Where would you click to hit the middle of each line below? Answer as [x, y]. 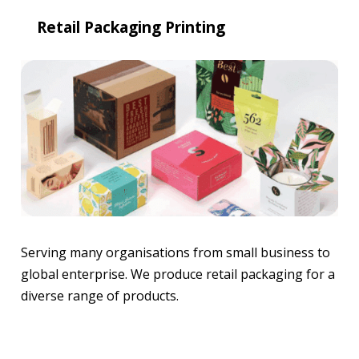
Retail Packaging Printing [131, 26]
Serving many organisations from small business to [175, 253]
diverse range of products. [100, 296]
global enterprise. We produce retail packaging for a [178, 274]
